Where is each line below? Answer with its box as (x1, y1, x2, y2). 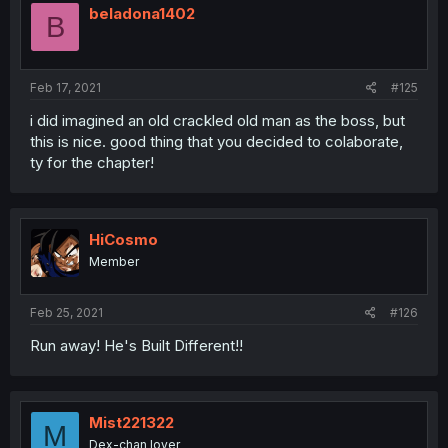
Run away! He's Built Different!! (30, 336, 243, 355)
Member (89, 253, 139, 269)
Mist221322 (89, 413, 174, 432)
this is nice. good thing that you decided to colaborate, (30, 131, 403, 151)
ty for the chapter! (30, 152, 154, 172)
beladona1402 (89, 4, 195, 23)
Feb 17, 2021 (30, 79, 101, 95)
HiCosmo (89, 229, 158, 249)
